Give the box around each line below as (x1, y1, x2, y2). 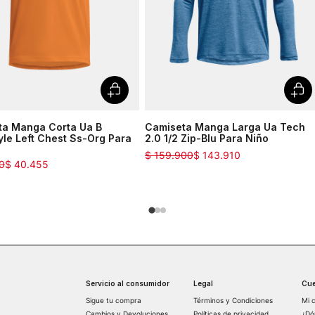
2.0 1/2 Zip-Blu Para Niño (145, 132, 269, 145)
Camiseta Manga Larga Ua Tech (145, 121, 305, 134)
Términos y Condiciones (193, 296, 274, 305)
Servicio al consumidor (85, 279, 169, 288)
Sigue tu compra (85, 296, 141, 305)
